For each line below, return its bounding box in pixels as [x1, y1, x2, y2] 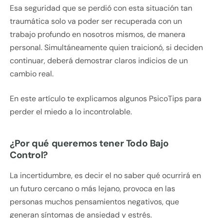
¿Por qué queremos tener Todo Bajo [10, 137, 169, 150]
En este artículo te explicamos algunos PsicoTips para [10, 93, 201, 104]
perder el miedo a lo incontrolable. [10, 107, 132, 117]
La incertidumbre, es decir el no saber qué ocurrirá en [10, 170, 201, 181]
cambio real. [10, 69, 54, 79]
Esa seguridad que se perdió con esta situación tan [10, 3, 192, 14]
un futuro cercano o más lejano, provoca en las [10, 183, 175, 194]
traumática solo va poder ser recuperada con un [10, 16, 182, 27]
